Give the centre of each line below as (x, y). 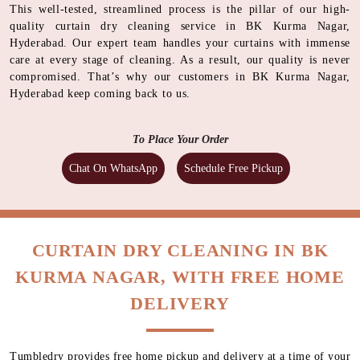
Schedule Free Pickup (233, 168)
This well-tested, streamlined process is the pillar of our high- (180, 9)
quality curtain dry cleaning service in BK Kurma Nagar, (180, 26)
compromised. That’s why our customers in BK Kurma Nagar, (180, 76)
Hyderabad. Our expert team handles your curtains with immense (180, 43)
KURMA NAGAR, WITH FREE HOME (180, 276)
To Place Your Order (180, 139)
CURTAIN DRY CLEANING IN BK (180, 250)
